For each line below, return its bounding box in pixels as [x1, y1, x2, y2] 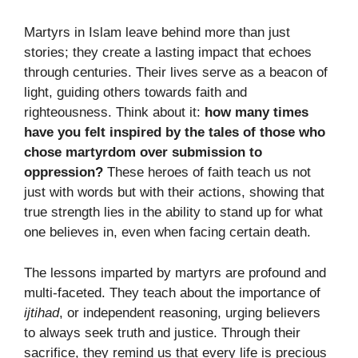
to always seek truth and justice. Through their [24, 324, 300, 340]
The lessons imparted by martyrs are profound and [24, 265, 326, 280]
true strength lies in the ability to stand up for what [24, 205, 323, 221]
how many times [205, 105, 308, 121]
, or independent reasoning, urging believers [59, 304, 320, 320]
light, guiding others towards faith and [24, 85, 247, 101]
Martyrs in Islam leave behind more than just [24, 25, 290, 41]
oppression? [24, 165, 103, 181]
